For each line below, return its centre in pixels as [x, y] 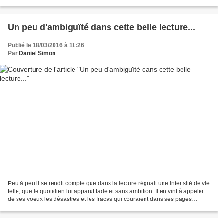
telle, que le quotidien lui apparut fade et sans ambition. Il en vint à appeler [106, 191]
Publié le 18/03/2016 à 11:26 [46, 45]
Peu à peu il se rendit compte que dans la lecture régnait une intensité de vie [109, 183]
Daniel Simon [37, 53]
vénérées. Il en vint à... [37, 207]
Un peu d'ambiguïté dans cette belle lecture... [101, 27]
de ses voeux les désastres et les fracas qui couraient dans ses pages [100, 199]
